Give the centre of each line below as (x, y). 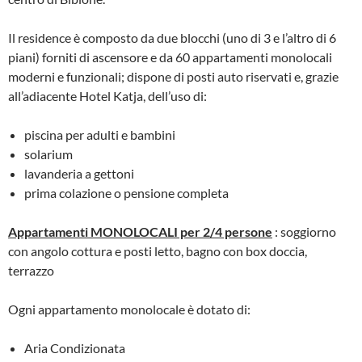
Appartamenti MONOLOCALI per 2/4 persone (140, 231)
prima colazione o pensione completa (126, 192)
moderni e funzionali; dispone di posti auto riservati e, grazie (173, 76)
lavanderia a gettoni (79, 173)
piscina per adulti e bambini (100, 134)
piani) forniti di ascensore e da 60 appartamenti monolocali (170, 57)
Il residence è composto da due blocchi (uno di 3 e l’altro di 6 (172, 37)
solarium (48, 154)
